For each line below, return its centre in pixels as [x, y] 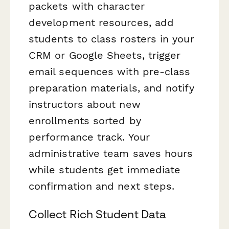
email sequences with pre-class [110, 71]
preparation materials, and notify [111, 88]
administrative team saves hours [111, 153]
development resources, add [101, 22]
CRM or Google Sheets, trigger [105, 55]
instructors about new [85, 104]
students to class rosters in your [111, 39]
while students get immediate [105, 169]
